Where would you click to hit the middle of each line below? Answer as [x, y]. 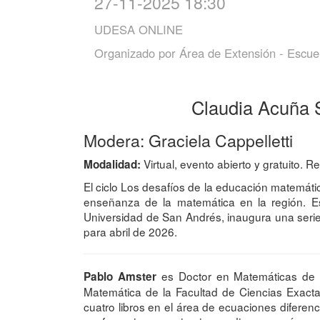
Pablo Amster [120, 277]
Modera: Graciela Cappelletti [188, 141]
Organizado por [137, 53]
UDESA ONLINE [139, 30]
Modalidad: [112, 165]
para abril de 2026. [130, 232]
